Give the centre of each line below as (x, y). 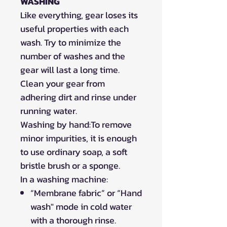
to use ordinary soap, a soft (74, 152)
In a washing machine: (64, 179)
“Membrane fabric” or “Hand (86, 193)
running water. (49, 110)
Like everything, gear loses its (79, 15)
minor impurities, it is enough (79, 138)
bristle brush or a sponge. (70, 165)
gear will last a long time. (70, 69)
